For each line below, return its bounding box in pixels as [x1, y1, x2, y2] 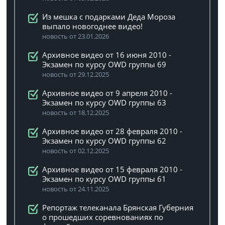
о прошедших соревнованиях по [42, 212, 164, 222]
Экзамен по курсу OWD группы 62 [42, 136, 167, 146]
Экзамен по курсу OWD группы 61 [42, 174, 167, 184]
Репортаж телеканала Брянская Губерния [42, 202, 194, 212]
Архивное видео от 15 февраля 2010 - [42, 164, 183, 174]
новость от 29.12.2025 [42, 70, 109, 79]
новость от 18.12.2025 [42, 108, 109, 117]
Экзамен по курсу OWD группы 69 [42, 59, 167, 69]
